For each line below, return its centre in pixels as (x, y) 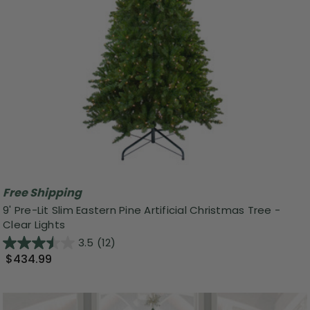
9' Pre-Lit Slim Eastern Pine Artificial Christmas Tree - (142, 210)
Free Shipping (42, 193)
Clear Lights (34, 225)
